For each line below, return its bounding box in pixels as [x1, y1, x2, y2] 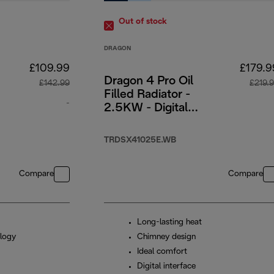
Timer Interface [104, 116, 188, 128]
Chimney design [137, 233, 196, 242]
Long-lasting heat [137, 218, 202, 227]
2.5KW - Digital [104, 103, 188, 114]
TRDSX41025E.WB [104, 136, 176, 145]
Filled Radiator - [104, 89, 190, 101]
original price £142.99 [69, 119, 161, 129]
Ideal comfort [137, 248, 187, 256]
